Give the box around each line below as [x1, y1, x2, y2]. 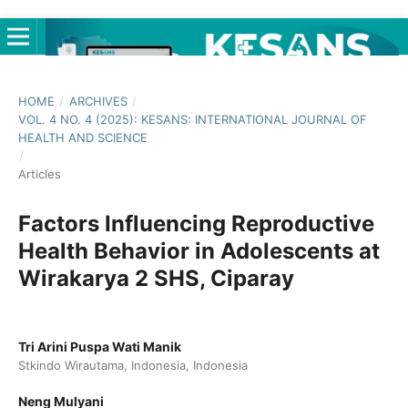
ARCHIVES [68, 93, 127, 108]
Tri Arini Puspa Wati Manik [17, 338, 181, 354]
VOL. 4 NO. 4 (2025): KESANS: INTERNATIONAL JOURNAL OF [17, 111, 367, 127]
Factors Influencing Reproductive [17, 209, 374, 237]
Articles [17, 166, 61, 181]
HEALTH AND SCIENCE [17, 129, 148, 145]
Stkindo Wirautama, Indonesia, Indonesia [17, 357, 248, 372]
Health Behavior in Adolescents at [17, 237, 380, 264]
